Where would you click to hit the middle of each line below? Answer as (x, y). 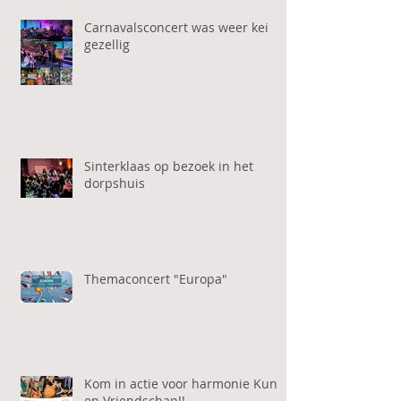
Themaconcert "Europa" (156, 278)
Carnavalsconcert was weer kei (176, 27)
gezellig (107, 44)
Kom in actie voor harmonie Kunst (186, 383)
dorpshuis (115, 183)
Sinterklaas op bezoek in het (169, 166)
